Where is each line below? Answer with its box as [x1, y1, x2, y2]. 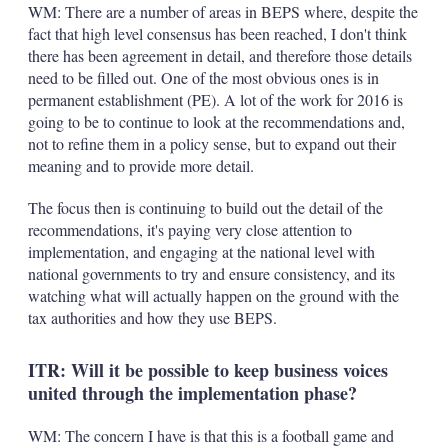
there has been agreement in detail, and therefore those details [27, 45, 412, 66]
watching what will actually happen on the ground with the [27, 285, 399, 306]
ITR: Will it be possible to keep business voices [27, 357, 388, 383]
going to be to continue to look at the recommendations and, [27, 111, 405, 132]
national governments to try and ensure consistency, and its [27, 263, 395, 284]
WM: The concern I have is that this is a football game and [27, 425, 394, 446]
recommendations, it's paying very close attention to [27, 219, 352, 240]
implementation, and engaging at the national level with [27, 241, 375, 262]
